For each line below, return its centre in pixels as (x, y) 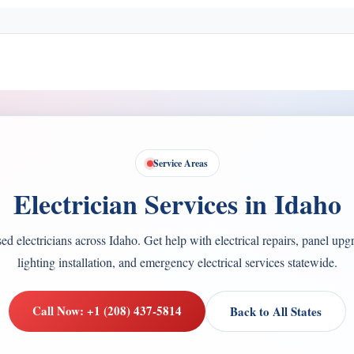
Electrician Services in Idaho (177, 204)
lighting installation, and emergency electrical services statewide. (177, 262)
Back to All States (275, 311)
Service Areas (180, 163)
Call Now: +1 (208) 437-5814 (107, 311)
